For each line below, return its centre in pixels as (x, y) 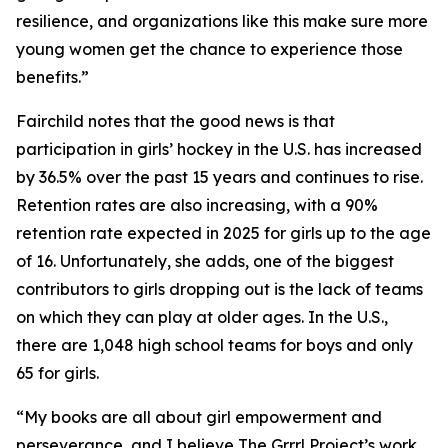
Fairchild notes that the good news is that (175, 121)
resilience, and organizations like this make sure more (222, 21)
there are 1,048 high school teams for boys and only (214, 345)
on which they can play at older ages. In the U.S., (202, 317)
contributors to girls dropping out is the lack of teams (219, 289)
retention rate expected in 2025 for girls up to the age (223, 233)
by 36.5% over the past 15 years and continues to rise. (219, 177)
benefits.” (52, 77)
